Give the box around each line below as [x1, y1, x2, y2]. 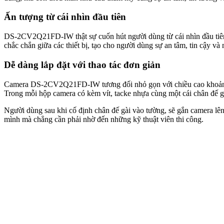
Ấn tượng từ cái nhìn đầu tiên [4, 11, 126, 22]
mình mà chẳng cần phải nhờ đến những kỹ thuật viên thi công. [4, 114, 203, 123]
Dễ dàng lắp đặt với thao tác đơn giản [4, 59, 160, 70]
